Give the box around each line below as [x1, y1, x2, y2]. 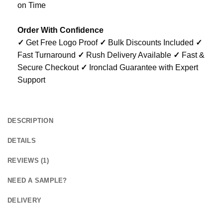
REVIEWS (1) [7, 156, 49, 164]
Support [17, 75, 45, 84]
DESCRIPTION [7, 116, 53, 124]
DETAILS [7, 136, 36, 144]
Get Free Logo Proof [24, 38, 100, 47]
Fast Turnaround [17, 50, 78, 59]
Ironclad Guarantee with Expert [87, 63, 198, 72]
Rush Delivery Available [84, 50, 173, 59]
